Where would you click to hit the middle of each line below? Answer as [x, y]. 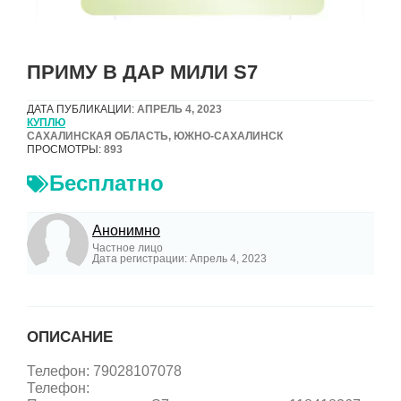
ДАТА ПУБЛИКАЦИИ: [81, 109]
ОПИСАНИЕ [70, 337]
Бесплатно [107, 183]
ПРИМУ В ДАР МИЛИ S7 [142, 72]
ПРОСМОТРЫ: [64, 149]
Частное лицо [128, 247]
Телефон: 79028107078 [104, 371]
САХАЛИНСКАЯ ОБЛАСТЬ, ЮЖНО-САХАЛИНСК [155, 136]
